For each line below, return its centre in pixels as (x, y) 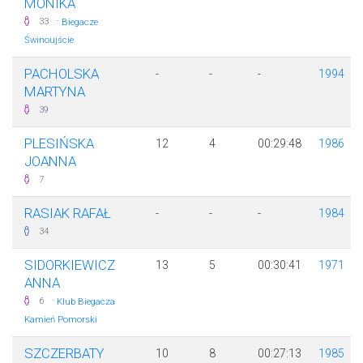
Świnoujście (49, 41)
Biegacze (80, 23)
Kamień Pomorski (61, 320)
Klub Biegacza (86, 302)
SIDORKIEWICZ (70, 265)
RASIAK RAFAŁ (68, 214)
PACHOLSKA (62, 74)
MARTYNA (55, 92)
